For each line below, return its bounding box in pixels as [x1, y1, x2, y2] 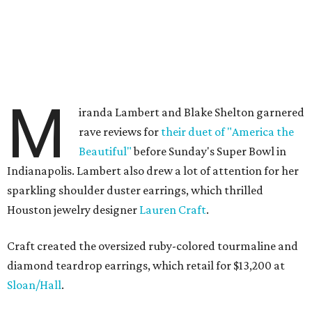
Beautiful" [79, 144, 132, 158]
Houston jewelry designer [7, 203, 139, 217]
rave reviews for [79, 125, 162, 139]
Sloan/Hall [7, 278, 61, 292]
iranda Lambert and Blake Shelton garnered [79, 105, 305, 119]
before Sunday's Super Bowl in [132, 144, 287, 158]
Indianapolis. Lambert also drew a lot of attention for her [7, 164, 299, 178]
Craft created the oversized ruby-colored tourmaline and [7, 239, 298, 253]
